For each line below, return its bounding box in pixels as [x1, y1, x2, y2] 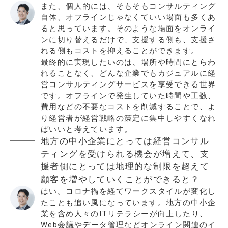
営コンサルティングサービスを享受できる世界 [41, 79, 216, 89]
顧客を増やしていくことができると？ [41, 174, 200, 184]
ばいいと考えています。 [41, 124, 133, 134]
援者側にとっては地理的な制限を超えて [41, 161, 210, 172]
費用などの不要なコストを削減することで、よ [41, 102, 216, 111]
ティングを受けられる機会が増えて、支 [41, 148, 210, 159]
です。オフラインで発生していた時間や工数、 [41, 91, 216, 100]
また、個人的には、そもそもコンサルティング [41, 1, 216, 11]
